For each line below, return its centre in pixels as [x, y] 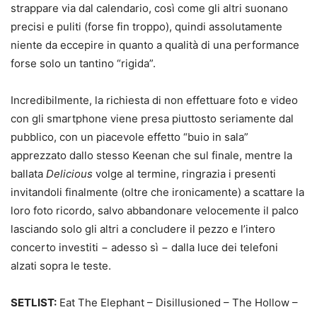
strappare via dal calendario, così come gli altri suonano [149, 8]
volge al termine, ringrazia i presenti [184, 174]
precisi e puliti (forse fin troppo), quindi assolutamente [146, 27]
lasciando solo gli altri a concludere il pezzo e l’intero [143, 229]
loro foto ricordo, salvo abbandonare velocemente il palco [155, 211]
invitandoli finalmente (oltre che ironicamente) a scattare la [157, 192]
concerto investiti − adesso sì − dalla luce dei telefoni [144, 248]
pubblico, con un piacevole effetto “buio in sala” [129, 137]
